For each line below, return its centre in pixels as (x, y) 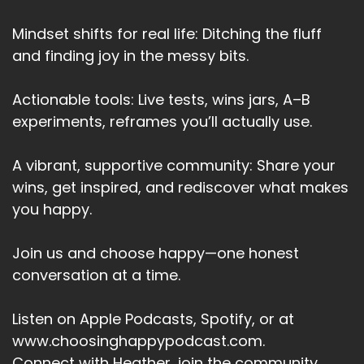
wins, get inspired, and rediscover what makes (180, 188)
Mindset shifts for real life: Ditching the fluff (167, 34)
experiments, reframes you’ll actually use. (162, 122)
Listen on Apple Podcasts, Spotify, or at (153, 319)
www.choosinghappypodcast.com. (139, 341)
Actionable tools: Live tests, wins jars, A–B (161, 100)
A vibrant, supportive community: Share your (174, 166)
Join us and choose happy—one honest (156, 253)
